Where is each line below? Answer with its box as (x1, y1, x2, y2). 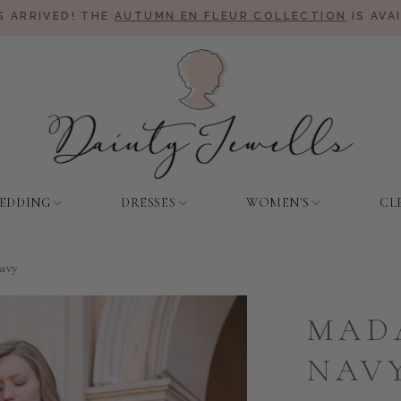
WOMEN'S (246, 195, 310, 210)
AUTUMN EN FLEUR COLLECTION (115, 10, 347, 22)
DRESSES (121, 195, 176, 210)
